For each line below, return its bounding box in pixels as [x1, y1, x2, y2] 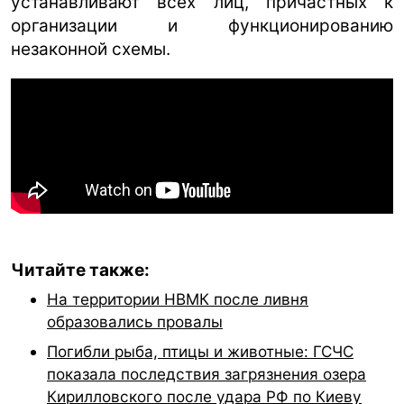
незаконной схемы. [11, 39, 170, 60]
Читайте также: [11, 260, 150, 281]
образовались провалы [47, 312, 223, 332]
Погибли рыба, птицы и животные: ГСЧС [47, 342, 353, 362]
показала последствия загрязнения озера [47, 364, 366, 384]
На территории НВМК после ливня [47, 289, 308, 309]
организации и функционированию [11, 15, 393, 37]
